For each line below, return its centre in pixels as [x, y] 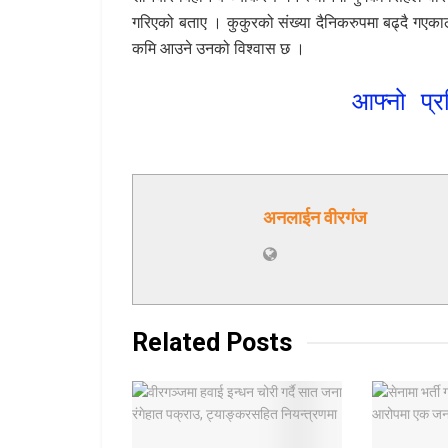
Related [176, 342]
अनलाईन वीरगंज [315, 217]
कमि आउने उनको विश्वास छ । [218, 48]
